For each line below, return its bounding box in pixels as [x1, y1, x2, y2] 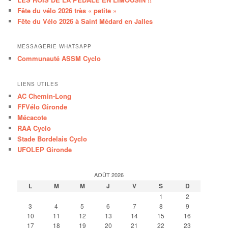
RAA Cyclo [17, 123, 51, 133]
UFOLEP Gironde [17, 144, 72, 154]
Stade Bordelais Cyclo [17, 133, 88, 144]
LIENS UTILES [17, 80, 59, 88]
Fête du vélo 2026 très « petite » [17, 5, 117, 15]
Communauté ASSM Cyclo [17, 53, 101, 64]
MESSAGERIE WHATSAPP [17, 43, 92, 50]
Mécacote [17, 112, 47, 122]
